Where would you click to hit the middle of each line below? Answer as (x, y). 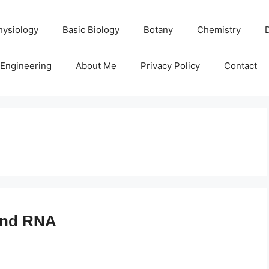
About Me (96, 66)
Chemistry (219, 30)
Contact (241, 66)
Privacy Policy (171, 66)
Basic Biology (91, 30)
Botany (159, 30)
